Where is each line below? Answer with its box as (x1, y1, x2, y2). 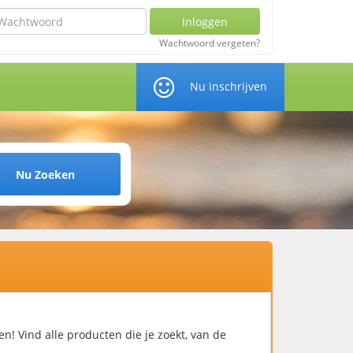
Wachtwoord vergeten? (158, 36, 260, 50)
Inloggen (181, 13, 228, 29)
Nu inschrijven (190, 79, 267, 94)
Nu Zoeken (15, 166, 75, 182)
